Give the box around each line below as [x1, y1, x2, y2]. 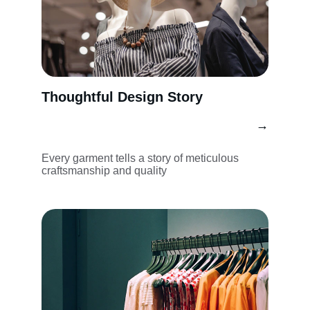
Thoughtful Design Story [42, 89, 203, 104]
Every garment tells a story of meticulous [42, 152, 241, 164]
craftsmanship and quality [42, 165, 167, 176]
